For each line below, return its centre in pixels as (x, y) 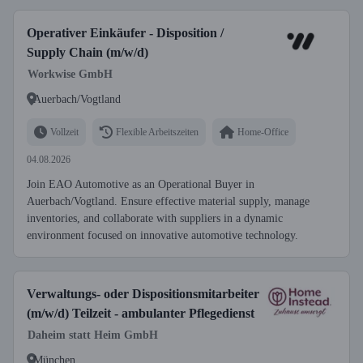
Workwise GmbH (70, 74)
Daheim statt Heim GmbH (93, 335)
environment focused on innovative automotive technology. (162, 235)
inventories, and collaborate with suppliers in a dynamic (155, 218)
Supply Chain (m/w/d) (88, 52)
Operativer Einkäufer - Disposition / (125, 33)
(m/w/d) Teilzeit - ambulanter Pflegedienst (141, 313)
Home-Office (263, 132)
